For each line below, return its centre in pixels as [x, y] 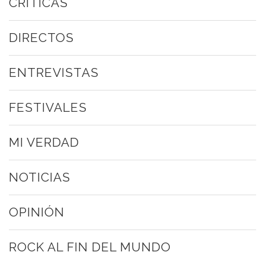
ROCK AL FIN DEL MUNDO [90, 247]
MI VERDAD [44, 143]
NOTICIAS [40, 177]
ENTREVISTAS [54, 73]
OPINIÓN [37, 212]
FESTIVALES [48, 108]
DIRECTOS [41, 38]
